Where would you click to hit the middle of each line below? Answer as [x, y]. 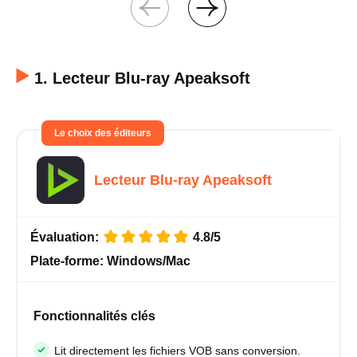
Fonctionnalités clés [94, 316]
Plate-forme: [69, 261]
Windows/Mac [149, 261]
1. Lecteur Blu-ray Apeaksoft [142, 78]
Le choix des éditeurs [103, 133]
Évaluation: [66, 237]
